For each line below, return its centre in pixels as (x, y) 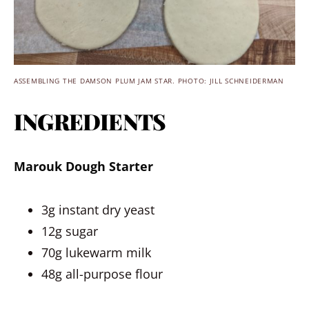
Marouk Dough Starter (83, 166)
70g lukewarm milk (96, 252)
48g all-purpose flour (102, 274)
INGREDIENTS (90, 121)
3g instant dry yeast (98, 210)
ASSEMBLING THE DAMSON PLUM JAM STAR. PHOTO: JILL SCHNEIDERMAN (149, 81)
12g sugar (70, 231)
